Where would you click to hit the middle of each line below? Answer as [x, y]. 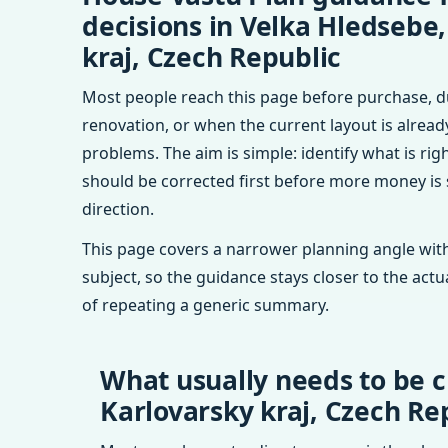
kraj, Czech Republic [211, 57]
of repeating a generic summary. [205, 305]
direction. [118, 209]
